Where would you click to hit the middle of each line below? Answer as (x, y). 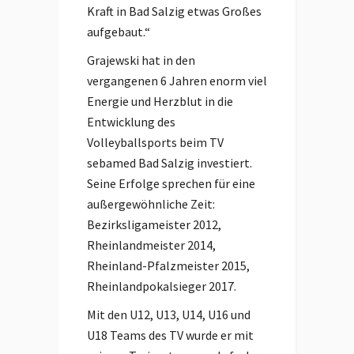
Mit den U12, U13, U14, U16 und (169, 314)
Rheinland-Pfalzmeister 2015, (168, 265)
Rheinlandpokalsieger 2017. (162, 286)
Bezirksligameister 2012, (154, 224)
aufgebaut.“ (119, 32)
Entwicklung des (131, 122)
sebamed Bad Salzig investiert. (169, 163)
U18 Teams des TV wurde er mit (170, 335)
